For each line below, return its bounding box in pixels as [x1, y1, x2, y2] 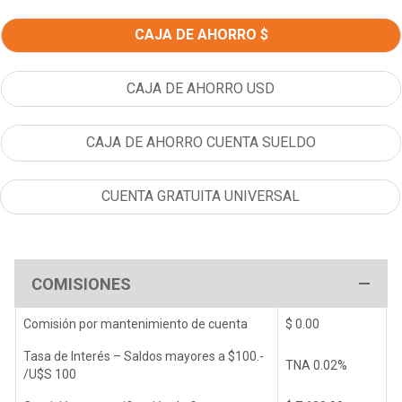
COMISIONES [31, 274, 131, 293]
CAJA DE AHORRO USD [127, 80, 275, 98]
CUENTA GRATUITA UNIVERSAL [100, 188, 300, 205]
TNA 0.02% [285, 357, 347, 372]
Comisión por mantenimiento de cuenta [23, 316, 248, 331]
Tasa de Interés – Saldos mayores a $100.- [23, 348, 264, 363]
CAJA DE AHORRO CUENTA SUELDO [85, 134, 316, 152]
